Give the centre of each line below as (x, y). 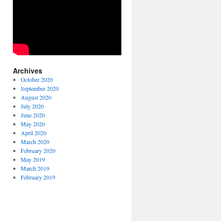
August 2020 (36, 97)
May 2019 (33, 160)
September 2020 (39, 89)
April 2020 (33, 133)
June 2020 (33, 115)
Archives (28, 71)
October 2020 (37, 80)
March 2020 (35, 142)
